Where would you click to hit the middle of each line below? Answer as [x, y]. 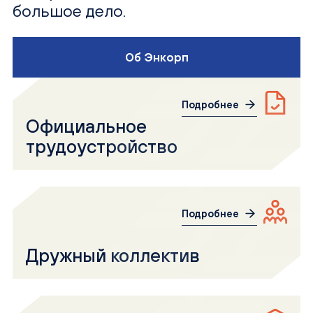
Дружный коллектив [113, 255]
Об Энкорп [156, 57]
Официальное [87, 126]
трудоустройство [102, 146]
